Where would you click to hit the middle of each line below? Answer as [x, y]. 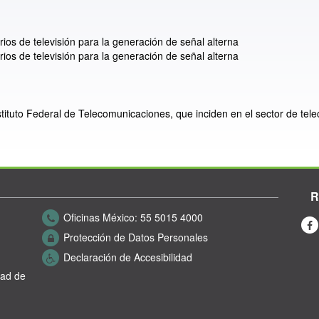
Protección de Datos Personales [136, 237]
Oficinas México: [101, 217]
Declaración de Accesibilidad [128, 257]
